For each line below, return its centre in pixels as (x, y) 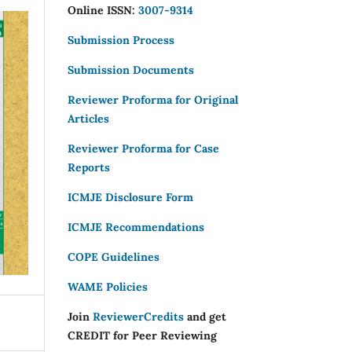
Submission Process (121, 40)
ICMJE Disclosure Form (130, 197)
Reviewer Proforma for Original (153, 99)
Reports (89, 167)
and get (205, 316)
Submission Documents (131, 70)
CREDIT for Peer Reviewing (142, 335)
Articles (88, 118)
